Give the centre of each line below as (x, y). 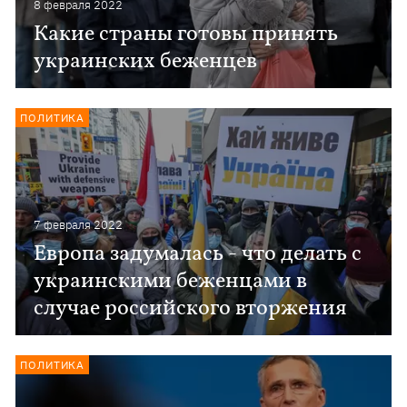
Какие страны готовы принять (186, 35)
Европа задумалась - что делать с (198, 254)
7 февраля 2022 (79, 225)
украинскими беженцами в (171, 282)
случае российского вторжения (191, 309)
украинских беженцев (146, 62)
